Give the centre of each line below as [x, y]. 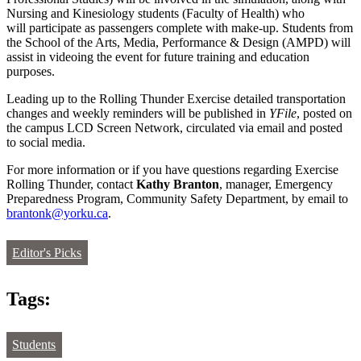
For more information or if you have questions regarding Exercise [172, 170]
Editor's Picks [47, 253]
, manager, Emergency [276, 185]
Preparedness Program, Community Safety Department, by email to [177, 199]
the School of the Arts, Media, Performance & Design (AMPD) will [178, 43]
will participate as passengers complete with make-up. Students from [180, 28]
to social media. [46, 143]
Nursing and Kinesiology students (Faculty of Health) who [156, 14]
